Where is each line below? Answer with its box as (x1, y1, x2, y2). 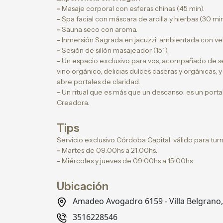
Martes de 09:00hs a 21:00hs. (60, 146, 157, 155)
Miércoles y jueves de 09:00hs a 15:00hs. (60, 156, 194, 165)
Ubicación (57, 180, 109, 193)
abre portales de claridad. (57, 77, 140, 86)
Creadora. (57, 98, 89, 107)
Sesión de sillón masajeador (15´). (60, 46, 169, 55)
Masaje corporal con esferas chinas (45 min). (60, 4, 205, 13)
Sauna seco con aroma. (60, 25, 137, 34)
